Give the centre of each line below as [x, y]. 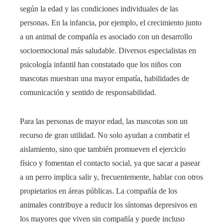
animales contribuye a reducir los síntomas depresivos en [109, 205]
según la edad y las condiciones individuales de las [99, 9]
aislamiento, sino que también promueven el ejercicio [103, 149]
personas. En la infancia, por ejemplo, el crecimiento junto [111, 23]
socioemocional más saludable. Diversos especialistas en [108, 51]
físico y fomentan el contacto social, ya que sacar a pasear [110, 163]
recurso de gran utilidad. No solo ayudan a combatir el [105, 135]
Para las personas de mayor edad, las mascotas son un [104, 121]
